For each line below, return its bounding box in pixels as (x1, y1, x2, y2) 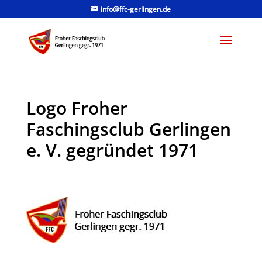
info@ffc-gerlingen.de (100, 4, 171, 14)
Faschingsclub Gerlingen (26, 117, 231, 141)
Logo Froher (26, 96, 127, 120)
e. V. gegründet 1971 (26, 138, 198, 162)
